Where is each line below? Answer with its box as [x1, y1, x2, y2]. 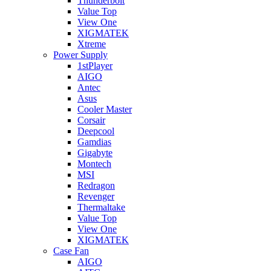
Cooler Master [77, 104, 132, 114]
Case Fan [53, 246, 89, 256]
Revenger [77, 191, 114, 201]
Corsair [77, 115, 105, 125]
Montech [77, 158, 111, 169]
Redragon [77, 180, 115, 191]
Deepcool [77, 126, 114, 136]
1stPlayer [77, 60, 113, 71]
